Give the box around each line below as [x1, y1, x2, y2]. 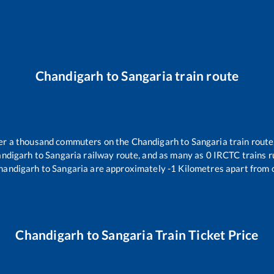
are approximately [88, 163, 166, 174]
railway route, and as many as [81, 149, 206, 161]
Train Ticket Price [152, 227, 259, 243]
